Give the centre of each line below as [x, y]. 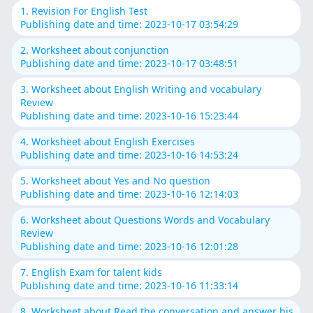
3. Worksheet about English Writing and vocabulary [141, 89]
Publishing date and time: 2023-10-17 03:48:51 [130, 64]
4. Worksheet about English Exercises [108, 142]
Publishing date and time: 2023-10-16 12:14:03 [130, 194]
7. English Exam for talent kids [92, 272]
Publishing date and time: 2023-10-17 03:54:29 [130, 24]
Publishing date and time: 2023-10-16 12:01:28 [130, 247]
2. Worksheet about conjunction [95, 50]
